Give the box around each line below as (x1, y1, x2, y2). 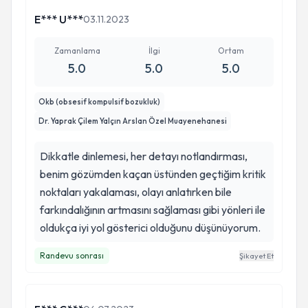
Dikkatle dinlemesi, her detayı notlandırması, (40, 149, 247, 163)
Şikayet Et (239, 251, 274, 261)
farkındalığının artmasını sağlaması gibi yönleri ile (40, 203, 265, 217)
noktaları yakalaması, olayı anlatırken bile (40, 185, 232, 199)
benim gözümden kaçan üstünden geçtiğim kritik (40, 167, 266, 181)
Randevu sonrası (40, 250, 104, 261)
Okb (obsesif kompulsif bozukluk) (38, 97, 160, 107)
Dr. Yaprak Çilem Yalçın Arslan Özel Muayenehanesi (38, 116, 227, 126)
